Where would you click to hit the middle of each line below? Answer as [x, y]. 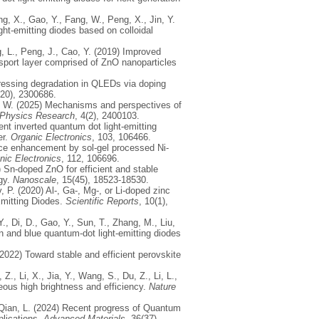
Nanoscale [35, 179]
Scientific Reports [102, 201]
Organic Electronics [51, 137]
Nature [162, 286]
